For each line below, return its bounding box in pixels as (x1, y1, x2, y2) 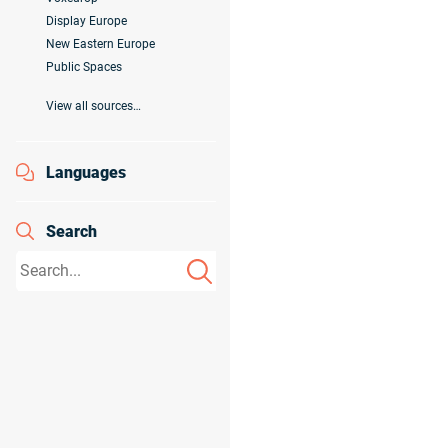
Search (46, 221, 97, 241)
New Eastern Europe (46, 37, 155, 52)
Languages (46, 162, 126, 182)
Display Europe (46, 14, 127, 29)
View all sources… (46, 99, 141, 114)
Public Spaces (46, 60, 122, 75)
